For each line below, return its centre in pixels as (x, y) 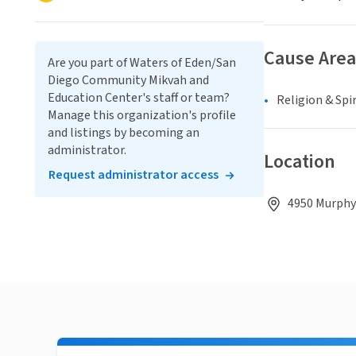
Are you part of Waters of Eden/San (142, 63)
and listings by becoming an (124, 133)
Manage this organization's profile (142, 115)
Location (300, 162)
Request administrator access (133, 175)
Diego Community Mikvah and (128, 80)
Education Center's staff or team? (139, 98)
